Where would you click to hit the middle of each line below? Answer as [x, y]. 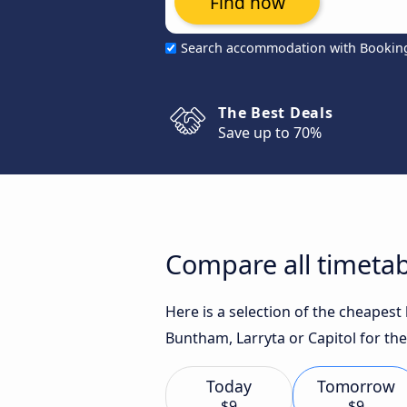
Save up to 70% [270, 133]
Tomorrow [356, 386]
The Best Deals [276, 113]
